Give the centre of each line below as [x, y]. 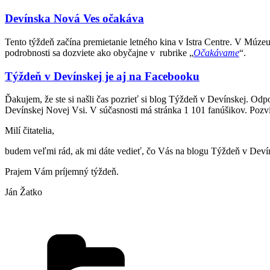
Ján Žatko [24, 192]
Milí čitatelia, [30, 131]
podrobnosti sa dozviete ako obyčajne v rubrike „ [99, 52]
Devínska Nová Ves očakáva [74, 19]
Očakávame [216, 52]
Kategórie [204, 233]
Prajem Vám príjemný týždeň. [62, 172]
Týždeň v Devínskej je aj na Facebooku [102, 76]
